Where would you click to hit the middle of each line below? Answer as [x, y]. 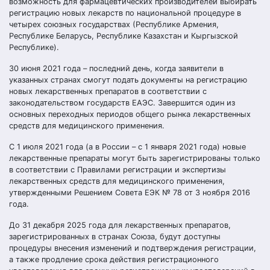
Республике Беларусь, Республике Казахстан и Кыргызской [124, 36]
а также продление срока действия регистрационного [114, 259]
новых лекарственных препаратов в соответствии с [108, 91]
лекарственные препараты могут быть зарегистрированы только [135, 158]
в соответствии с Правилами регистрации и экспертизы [118, 170]
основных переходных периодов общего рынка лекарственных [130, 114]
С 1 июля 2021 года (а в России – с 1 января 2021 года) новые [127, 147]
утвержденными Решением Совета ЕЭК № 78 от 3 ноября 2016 [130, 193]
